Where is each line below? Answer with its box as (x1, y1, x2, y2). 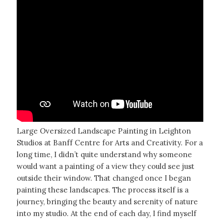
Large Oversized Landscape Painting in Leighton (16, 126, 191, 136)
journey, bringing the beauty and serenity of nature (16, 197, 198, 207)
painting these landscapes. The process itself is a (16, 185, 189, 195)
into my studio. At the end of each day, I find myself (16, 209, 196, 219)
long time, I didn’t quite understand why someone (16, 150, 192, 160)
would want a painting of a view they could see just (16, 162, 194, 171)
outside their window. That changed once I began (16, 173, 191, 183)
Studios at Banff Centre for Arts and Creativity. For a (16, 138, 203, 148)
